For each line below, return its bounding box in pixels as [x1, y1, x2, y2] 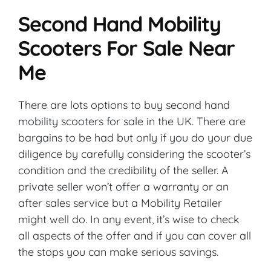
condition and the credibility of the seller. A [18, 163, 229, 177]
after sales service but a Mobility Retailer [18, 195, 222, 210]
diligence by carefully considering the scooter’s [18, 146, 250, 161]
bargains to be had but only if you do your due [18, 130, 252, 145]
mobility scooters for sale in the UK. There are [18, 114, 246, 128]
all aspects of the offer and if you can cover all [18, 228, 251, 243]
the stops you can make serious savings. [18, 244, 218, 259]
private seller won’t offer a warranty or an [18, 179, 229, 194]
